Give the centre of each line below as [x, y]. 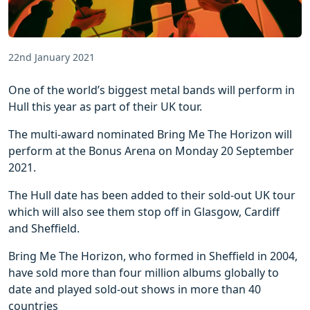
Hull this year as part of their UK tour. [105, 106]
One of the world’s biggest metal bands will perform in [152, 90]
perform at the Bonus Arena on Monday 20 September [151, 151]
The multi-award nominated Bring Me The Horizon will [150, 134]
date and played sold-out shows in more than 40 [135, 289]
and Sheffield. [44, 228]
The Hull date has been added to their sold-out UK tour [152, 195]
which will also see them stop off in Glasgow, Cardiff [144, 211]
